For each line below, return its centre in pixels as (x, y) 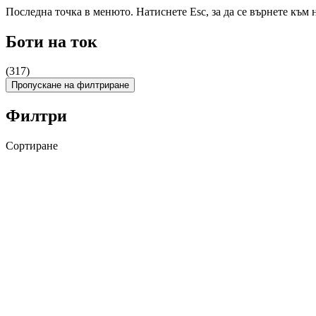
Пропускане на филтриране (70, 85)
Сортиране (32, 146)
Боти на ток (51, 41)
